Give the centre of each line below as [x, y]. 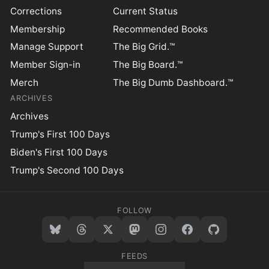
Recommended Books [161, 29]
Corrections [36, 11]
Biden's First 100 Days [59, 152]
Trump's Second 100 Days [67, 170]
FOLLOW [134, 210]
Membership [38, 29]
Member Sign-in [46, 65]
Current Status [146, 11]
